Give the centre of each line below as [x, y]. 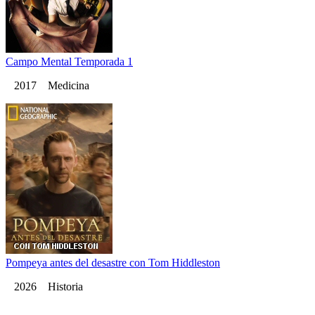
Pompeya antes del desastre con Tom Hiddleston [113, 263]
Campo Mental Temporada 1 [69, 62]
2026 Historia [44, 287]
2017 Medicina [47, 86]
